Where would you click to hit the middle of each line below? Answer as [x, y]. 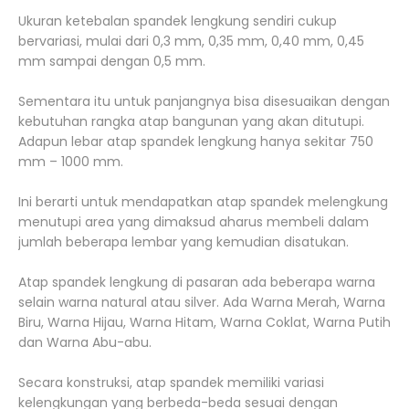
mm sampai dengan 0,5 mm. [112, 62]
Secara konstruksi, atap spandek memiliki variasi [171, 383]
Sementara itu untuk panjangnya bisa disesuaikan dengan [204, 102]
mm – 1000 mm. [71, 162]
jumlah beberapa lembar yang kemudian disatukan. [184, 242]
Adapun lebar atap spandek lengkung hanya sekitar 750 [196, 142]
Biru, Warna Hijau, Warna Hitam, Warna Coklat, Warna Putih [204, 323]
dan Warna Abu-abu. [85, 343]
